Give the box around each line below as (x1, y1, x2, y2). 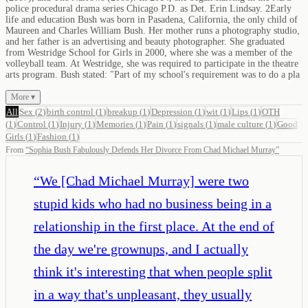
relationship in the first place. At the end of (34, 218, 274, 234)
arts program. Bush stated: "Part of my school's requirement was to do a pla (5, 69, 300, 80)
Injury (60, 118, 82, 129)
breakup (107, 106, 137, 117)
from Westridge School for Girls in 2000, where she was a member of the (5, 47, 292, 58)
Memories (96, 118, 133, 129)
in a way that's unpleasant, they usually (34, 286, 252, 302)
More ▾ (11, 91, 35, 102)
